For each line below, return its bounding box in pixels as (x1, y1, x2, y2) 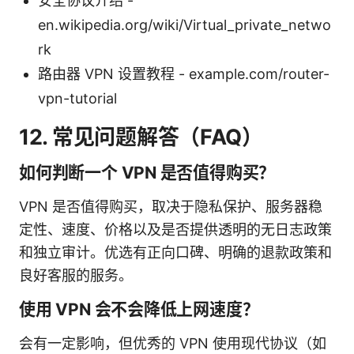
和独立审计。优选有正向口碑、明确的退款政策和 (19, 243, 332, 261)
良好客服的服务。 (19, 266, 133, 284)
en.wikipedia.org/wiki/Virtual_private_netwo (38, 16, 331, 33)
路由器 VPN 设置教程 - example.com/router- (38, 65, 330, 82)
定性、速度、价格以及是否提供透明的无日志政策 (19, 220, 332, 238)
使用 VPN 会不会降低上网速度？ (19, 299, 259, 319)
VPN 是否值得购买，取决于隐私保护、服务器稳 (19, 198, 322, 215)
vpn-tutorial (38, 89, 117, 107)
